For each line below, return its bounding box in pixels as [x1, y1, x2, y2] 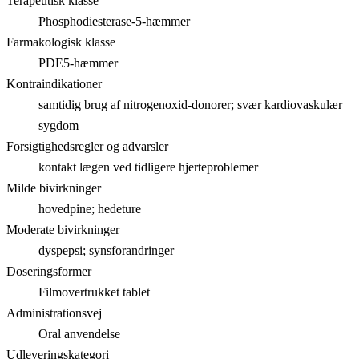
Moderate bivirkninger [6, 222, 119, 236]
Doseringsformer [6, 264, 91, 278]
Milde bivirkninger [6, 180, 101, 195]
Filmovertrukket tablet [38, 284, 150, 299]
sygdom [38, 118, 79, 132]
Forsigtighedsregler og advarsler [6, 139, 168, 153]
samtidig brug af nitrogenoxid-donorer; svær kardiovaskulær [38, 97, 342, 111]
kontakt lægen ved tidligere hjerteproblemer [38, 159, 258, 174]
